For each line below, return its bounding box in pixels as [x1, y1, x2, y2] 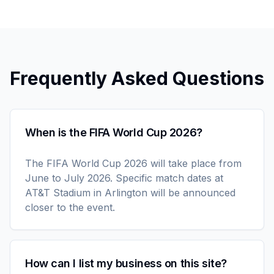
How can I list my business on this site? [25, 257, 227, 270]
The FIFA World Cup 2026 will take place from [25, 157, 242, 169]
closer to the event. [25, 201, 115, 213]
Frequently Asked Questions [10, 67, 264, 89]
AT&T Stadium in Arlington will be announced [25, 187, 235, 199]
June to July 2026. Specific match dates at [25, 172, 223, 184]
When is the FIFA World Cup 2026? [25, 126, 202, 139]
